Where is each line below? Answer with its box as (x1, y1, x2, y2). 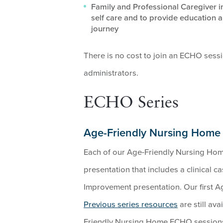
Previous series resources (84, 200, 178, 210)
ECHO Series (84, 95, 179, 112)
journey (91, 23, 118, 34)
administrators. (84, 68, 138, 79)
